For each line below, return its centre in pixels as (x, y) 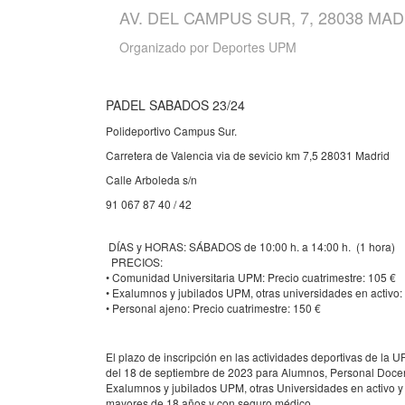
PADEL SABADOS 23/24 (175, 105)
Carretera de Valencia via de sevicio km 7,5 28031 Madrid (248, 155)
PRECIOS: (134, 262)
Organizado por (166, 47)
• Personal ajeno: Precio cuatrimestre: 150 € (213, 308)
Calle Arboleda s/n (151, 180)
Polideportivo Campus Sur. (171, 131)
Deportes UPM (254, 47)
